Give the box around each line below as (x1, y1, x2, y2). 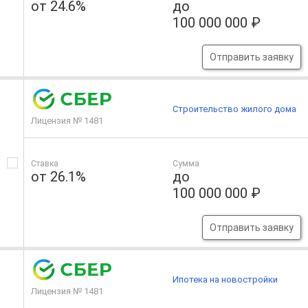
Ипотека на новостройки (173, 274, 278, 285)
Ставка (31, 159, 58, 169)
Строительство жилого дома (173, 103, 297, 114)
